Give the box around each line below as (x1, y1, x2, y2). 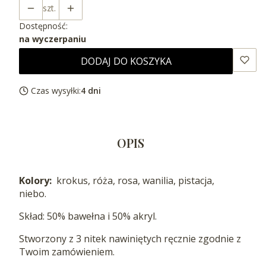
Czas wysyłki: (31, 85, 81, 97)
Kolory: (19, 174, 54, 188)
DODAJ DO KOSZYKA (80, 55, 172, 68)
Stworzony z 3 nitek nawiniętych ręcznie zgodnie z (19, 232, 241, 246)
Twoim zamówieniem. (19, 245, 115, 259)
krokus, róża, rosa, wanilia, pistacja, (54, 174, 214, 188)
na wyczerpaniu (19, 33, 86, 45)
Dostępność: (19, 20, 68, 32)
